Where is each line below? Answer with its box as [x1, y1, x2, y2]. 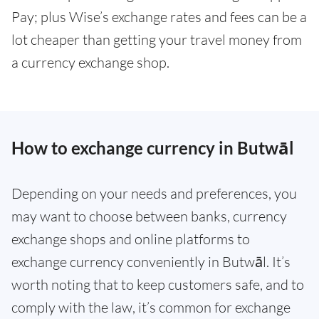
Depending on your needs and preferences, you [11, 184, 297, 202]
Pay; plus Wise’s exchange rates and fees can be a [11, 8, 307, 26]
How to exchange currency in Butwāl [11, 137, 294, 158]
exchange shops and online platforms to [11, 230, 250, 248]
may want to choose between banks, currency [11, 207, 287, 225]
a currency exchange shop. [11, 53, 169, 71]
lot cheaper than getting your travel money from [11, 31, 302, 48]
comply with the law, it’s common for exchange [11, 298, 291, 316]
